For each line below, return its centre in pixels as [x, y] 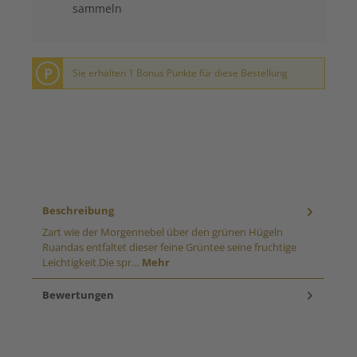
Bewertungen [78, 294]
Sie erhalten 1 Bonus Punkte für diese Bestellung [180, 73]
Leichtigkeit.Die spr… [92, 262]
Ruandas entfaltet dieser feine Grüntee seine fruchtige [169, 247]
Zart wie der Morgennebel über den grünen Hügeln [163, 231]
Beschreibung [78, 211]
